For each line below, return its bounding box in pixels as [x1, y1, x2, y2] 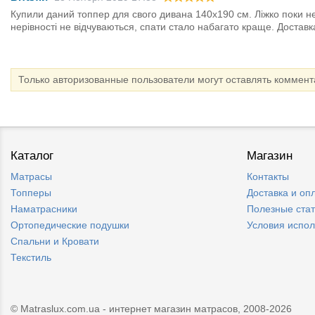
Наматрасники [11, 203, 77, 215]
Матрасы [11, 171, 52, 183]
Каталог [11, 149, 53, 163]
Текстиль [11, 252, 51, 264]
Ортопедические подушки [11, 219, 129, 231]
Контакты [247, 171, 289, 183]
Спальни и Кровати [11, 236, 99, 247]
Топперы [11, 187, 51, 199]
